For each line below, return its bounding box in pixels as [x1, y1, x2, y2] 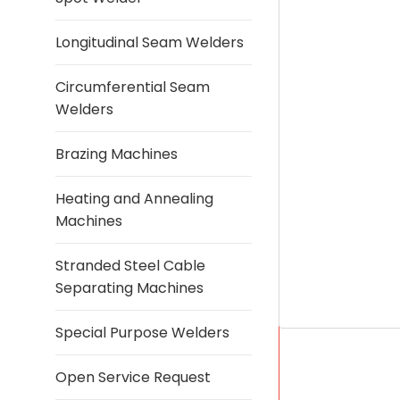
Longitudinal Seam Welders [55, 32, 244, 53]
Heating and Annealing [55, 188, 213, 209]
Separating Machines [55, 278, 204, 298]
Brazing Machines [55, 144, 178, 164]
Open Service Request [55, 367, 211, 387]
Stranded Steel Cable [55, 255, 205, 276]
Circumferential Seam [55, 77, 210, 97]
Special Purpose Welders [55, 322, 229, 343]
